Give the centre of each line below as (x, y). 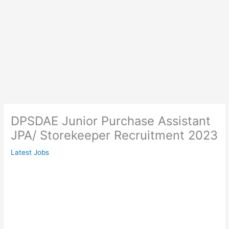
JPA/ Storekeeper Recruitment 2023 (114, 135)
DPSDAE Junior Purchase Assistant (111, 121)
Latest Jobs (30, 153)
